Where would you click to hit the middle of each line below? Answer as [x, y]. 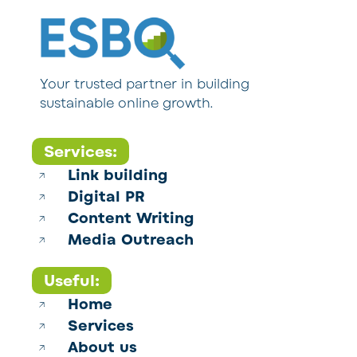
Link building [118, 176]
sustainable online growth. [126, 103]
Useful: [72, 282]
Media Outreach [130, 240]
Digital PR [106, 197]
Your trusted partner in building [145, 84]
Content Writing [131, 219]
